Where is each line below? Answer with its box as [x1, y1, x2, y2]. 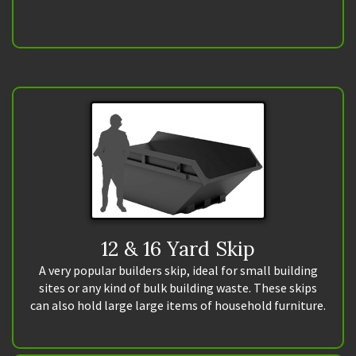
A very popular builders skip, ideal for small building [38, 261, 318, 278]
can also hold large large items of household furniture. [30, 296, 326, 313]
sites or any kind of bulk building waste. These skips [39, 279, 317, 296]
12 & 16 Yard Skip [101, 235, 255, 261]
